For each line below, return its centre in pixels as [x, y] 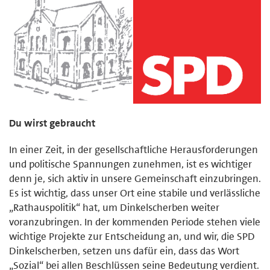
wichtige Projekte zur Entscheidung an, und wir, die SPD [132, 236]
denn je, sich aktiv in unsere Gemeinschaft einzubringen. [135, 178]
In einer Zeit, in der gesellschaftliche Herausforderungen [133, 149]
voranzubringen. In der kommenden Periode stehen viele [135, 221]
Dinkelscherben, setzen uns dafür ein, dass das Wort [124, 250]
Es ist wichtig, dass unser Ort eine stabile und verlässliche [135, 193]
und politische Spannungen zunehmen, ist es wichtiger [130, 164]
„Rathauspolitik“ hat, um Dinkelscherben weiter [114, 207]
